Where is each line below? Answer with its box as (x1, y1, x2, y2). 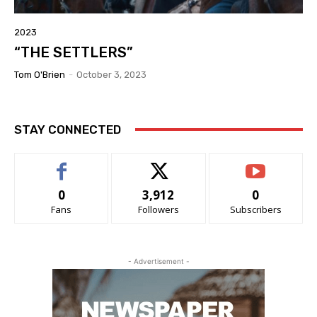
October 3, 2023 (76, 69, 146, 80)
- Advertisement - (127, 256, 190, 265)
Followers (137, 202, 179, 216)
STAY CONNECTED (14, 122, 121, 137)
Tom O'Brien (14, 69, 65, 80)
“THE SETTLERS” (14, 43, 133, 61)
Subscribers (229, 202, 282, 216)
